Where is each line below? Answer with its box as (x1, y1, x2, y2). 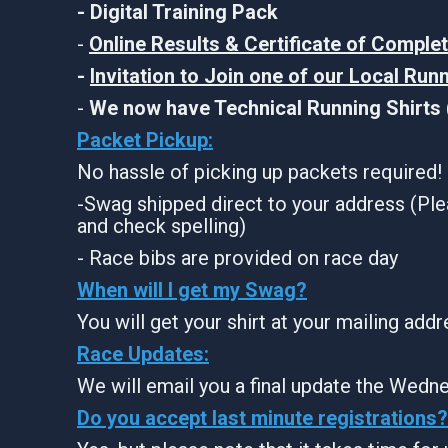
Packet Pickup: (77, 127, 213, 152)
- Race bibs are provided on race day (77, 245, 398, 270)
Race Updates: (77, 341, 209, 366)
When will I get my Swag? (77, 277, 307, 302)
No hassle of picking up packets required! (77, 159, 442, 184)
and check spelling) (77, 213, 246, 238)
